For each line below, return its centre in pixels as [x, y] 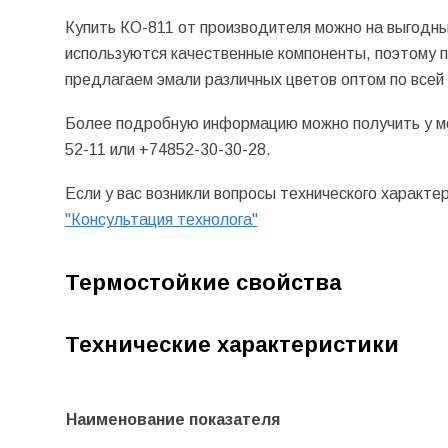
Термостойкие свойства [202, 283]
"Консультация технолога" [161, 219]
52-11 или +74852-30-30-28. [169, 150]
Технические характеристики [231, 344]
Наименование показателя [172, 419]
